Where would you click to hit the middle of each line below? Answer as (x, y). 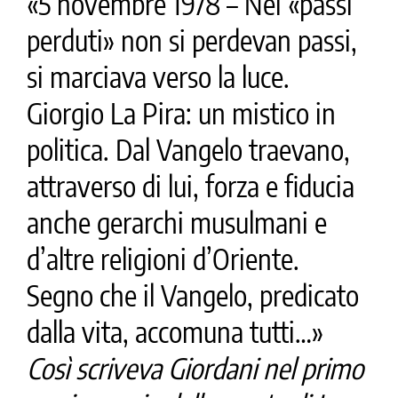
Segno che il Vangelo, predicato (192, 295)
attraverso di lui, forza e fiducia (190, 185)
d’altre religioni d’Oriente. (163, 258)
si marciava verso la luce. (158, 76)
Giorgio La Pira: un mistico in (181, 112)
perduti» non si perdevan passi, (191, 40)
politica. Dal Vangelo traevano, (188, 149)
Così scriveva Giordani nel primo (195, 367)
